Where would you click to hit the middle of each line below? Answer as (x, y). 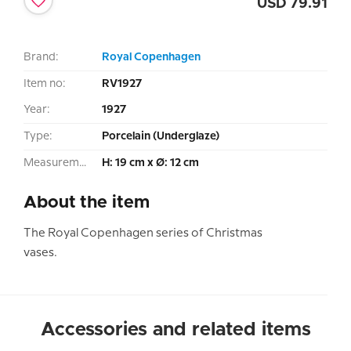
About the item (87, 203)
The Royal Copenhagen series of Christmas (143, 234)
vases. (40, 253)
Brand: (41, 58)
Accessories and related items (175, 330)
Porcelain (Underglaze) (161, 137)
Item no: (45, 84)
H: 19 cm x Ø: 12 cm (150, 163)
